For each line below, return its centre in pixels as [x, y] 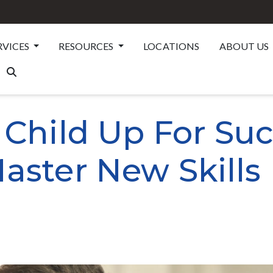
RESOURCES [87, 46]
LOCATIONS [172, 46]
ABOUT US [245, 46]
